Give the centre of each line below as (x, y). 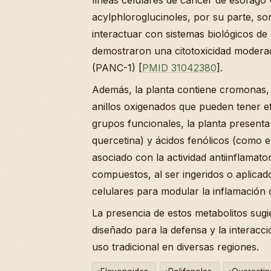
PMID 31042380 (179, 67)
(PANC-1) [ (117, 67)
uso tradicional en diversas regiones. (175, 247)
